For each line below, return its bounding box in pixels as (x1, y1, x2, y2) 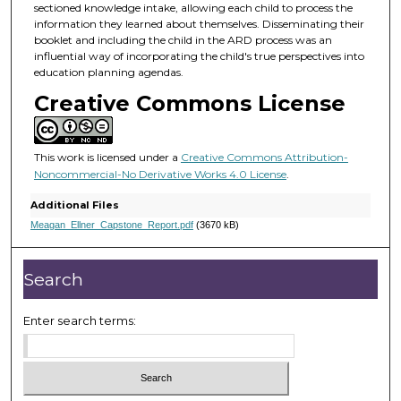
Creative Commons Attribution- (180, 150, 348, 165)
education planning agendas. (33, 64, 183, 79)
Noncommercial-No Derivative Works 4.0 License (33, 167, 286, 182)
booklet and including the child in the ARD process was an (33, 32, 332, 47)
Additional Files (30, 198, 119, 211)
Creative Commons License (33, 90, 346, 117)
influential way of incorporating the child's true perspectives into (33, 48, 364, 63)
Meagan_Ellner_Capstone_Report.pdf (30, 218, 193, 230)
